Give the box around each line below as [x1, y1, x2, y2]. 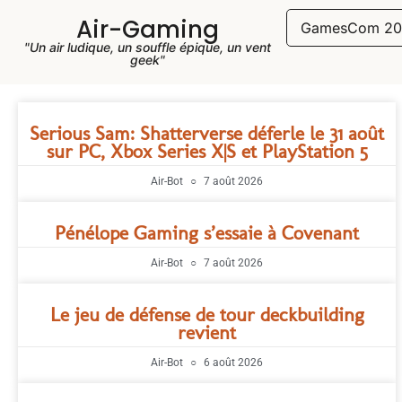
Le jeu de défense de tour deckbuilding [49, 302, 364, 327]
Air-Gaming [75, 13, 219, 46]
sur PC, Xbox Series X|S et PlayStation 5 [46, 139, 368, 163]
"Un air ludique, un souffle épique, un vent [23, 39, 271, 55]
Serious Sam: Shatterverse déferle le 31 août [30, 121, 385, 145]
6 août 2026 [201, 356, 264, 369]
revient [178, 320, 237, 345]
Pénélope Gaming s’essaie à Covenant [55, 221, 360, 245]
